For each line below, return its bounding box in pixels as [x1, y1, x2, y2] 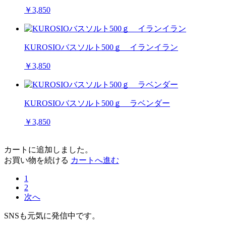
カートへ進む [71, 155, 119, 164]
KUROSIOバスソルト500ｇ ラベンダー [24, 98, 170, 107]
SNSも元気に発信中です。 [4, 211, 100, 220]
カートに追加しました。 [4, 145, 93, 154]
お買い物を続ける [4, 155, 69, 164]
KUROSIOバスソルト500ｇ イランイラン [24, 42, 178, 51]
